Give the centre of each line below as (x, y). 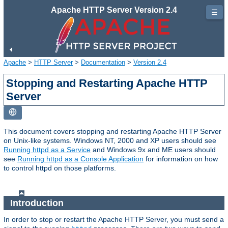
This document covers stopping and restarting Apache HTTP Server (112, 131)
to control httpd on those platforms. (60, 168)
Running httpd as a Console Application (80, 159)
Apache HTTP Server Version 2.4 (114, 10)
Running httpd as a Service (47, 149)
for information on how (181, 159)
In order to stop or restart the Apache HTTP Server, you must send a (114, 220)
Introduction (38, 203)
